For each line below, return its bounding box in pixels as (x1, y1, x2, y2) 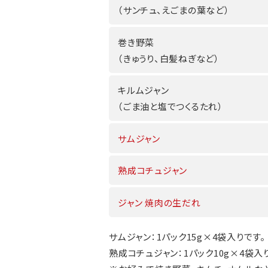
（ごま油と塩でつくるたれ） (118, 100, 223, 113)
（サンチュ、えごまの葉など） (118, 4, 230, 17)
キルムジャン (118, 84, 169, 97)
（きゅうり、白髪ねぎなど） (118, 51, 220, 65)
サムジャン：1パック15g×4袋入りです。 (109, 230, 266, 243)
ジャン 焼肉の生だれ (118, 196, 201, 209)
